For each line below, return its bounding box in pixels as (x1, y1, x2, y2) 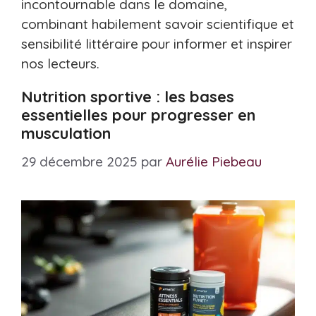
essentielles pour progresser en (21, 105, 255, 125)
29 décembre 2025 (21, 152, 138, 170)
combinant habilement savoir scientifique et (21, 16, 294, 32)
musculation (21, 123, 111, 143)
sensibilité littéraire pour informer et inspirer (21, 35, 292, 52)
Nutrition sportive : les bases (21, 87, 234, 107)
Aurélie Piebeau (166, 152, 262, 170)
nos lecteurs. (21, 55, 99, 72)
